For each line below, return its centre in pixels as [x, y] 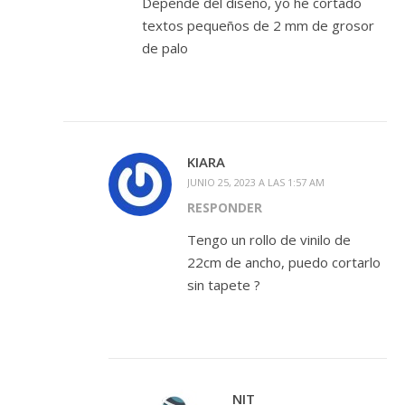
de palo [165, 48]
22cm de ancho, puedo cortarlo [284, 263]
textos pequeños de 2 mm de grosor [258, 26]
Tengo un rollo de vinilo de [269, 240]
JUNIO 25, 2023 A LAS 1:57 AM [256, 183]
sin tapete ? [224, 285]
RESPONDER [225, 208]
